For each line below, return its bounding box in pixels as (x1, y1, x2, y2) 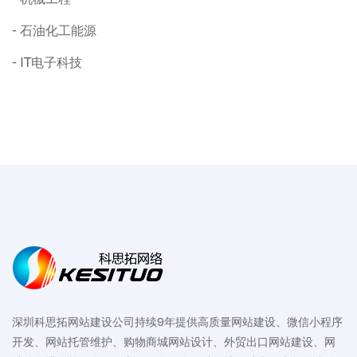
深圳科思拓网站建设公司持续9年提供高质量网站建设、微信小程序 (12, 314, 343, 331)
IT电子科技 (20, 55, 82, 71)
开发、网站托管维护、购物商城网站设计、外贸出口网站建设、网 (12, 334, 335, 351)
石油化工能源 (20, 23, 96, 39)
